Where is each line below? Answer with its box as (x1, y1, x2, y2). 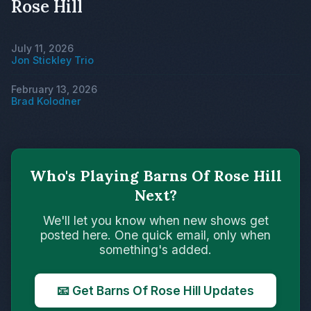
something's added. (99, 242, 212, 257)
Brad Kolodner (11, 94, 81, 107)
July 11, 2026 (11, 42, 74, 54)
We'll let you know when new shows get (42, 212, 269, 228)
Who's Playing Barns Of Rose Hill (29, 165, 282, 185)
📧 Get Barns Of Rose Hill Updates (57, 283, 254, 298)
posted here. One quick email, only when (40, 227, 271, 242)
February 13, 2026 (11, 83, 97, 95)
